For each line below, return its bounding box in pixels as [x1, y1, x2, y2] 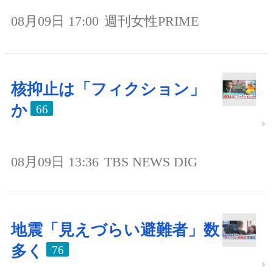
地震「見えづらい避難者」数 [11, 221, 219, 239]
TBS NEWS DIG [104, 154, 197, 169]
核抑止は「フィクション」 [11, 80, 205, 98]
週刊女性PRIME [104, 13, 199, 29]
